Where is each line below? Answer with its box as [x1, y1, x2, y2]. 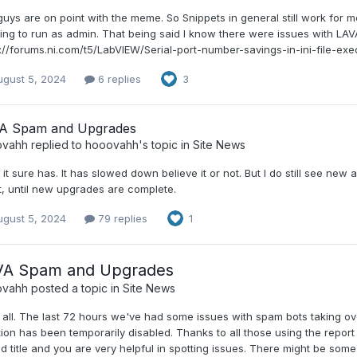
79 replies [94, 211, 147, 225]
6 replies [94, 72, 141, 85]
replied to [27, 138, 85, 152]
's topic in [138, 138, 193, 152]
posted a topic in [27, 281, 123, 296]
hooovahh [84, 138, 139, 152]
